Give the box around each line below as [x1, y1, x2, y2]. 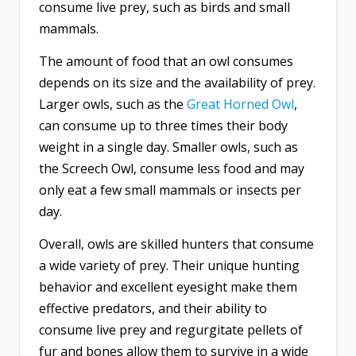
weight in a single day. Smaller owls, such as [39, 138, 298, 157]
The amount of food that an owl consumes [39, 52, 293, 71]
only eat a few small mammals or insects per [39, 181, 301, 199]
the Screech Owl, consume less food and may [39, 160, 304, 178]
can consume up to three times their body [39, 117, 288, 135]
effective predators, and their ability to [39, 300, 267, 318]
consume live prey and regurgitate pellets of [39, 321, 303, 339]
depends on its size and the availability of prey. [39, 74, 315, 92]
